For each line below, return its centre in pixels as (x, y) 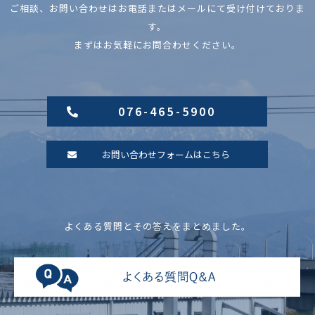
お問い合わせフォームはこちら (166, 154)
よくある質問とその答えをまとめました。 (157, 226)
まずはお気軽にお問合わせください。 (157, 44)
